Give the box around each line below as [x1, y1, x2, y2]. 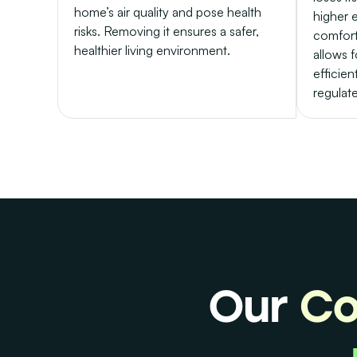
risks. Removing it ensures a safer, [74, 23, 259, 40]
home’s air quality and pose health [74, 4, 261, 21]
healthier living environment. [74, 42, 230, 59]
